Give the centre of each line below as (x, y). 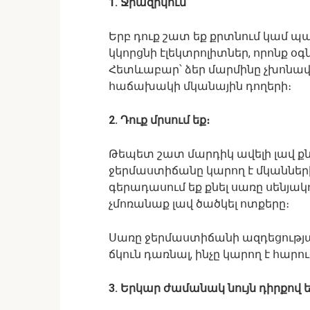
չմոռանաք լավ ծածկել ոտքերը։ (199, 204)
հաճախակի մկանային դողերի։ (200, 86)
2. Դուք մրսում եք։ (159, 120)
